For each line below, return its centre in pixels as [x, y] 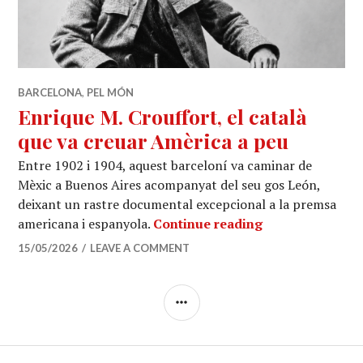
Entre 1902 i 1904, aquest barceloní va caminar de [165, 165]
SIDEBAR [225, 296]
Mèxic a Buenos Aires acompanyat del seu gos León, [169, 185]
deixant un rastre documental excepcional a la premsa [177, 204]
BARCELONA [50, 92]
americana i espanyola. [86, 224]
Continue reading [208, 224]
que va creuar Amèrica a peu [154, 141]
